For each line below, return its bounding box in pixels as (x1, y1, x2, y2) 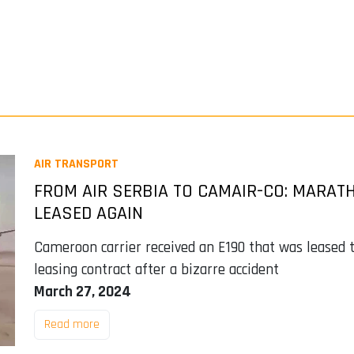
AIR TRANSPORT (33, 156, 119, 172)
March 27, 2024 (33, 282, 131, 302)
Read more (43, 316, 100, 333)
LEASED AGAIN (33, 201, 143, 225)
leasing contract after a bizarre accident (33, 260, 279, 280)
